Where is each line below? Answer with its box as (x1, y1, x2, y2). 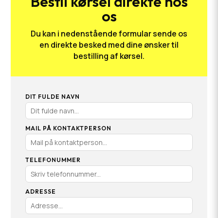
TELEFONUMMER (25, 156, 81, 163)
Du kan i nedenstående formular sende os (31, 28, 187, 39)
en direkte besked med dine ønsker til (39, 39, 179, 50)
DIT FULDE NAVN (25, 93, 80, 100)
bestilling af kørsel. (73, 51, 145, 61)
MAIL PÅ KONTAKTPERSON (25, 125, 112, 132)
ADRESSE (25, 188, 56, 195)
